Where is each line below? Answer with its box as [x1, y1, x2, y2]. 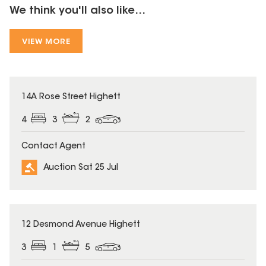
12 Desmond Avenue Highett [21, 221, 140, 230]
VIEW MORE [22, 37, 71, 46]
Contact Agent [21, 142, 85, 151]
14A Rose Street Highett [21, 93, 121, 102]
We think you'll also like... [9, 5, 145, 17]
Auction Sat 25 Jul [43, 164, 118, 173]
